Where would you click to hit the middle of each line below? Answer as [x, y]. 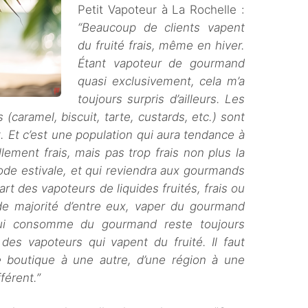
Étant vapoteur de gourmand [161, 63]
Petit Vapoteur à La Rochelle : [161, 10]
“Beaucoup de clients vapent [161, 27]
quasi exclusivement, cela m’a [161, 81]
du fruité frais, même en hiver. [161, 45]
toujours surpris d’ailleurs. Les [161, 99]
